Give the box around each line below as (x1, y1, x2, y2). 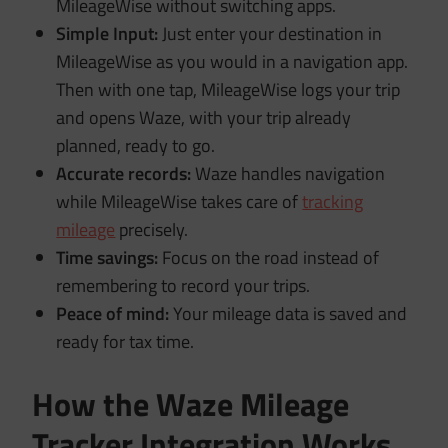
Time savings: (56, 243, 159, 271)
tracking (302, 187, 364, 215)
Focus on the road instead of (158, 243, 380, 271)
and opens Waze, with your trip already (56, 103, 352, 131)
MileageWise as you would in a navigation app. (56, 47, 409, 75)
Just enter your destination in (158, 19, 383, 47)
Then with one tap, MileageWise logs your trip (56, 75, 401, 103)
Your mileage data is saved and (169, 299, 408, 327)
